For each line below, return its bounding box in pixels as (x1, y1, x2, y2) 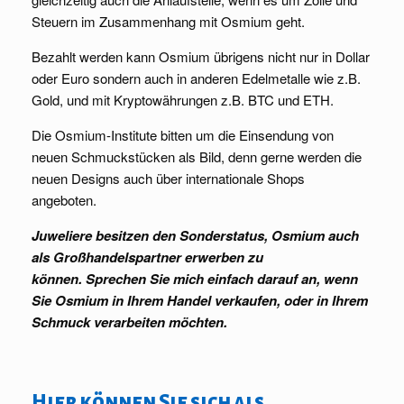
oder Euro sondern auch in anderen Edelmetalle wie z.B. (32, 69, 361, 88)
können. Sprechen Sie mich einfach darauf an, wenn (32, 269, 358, 289)
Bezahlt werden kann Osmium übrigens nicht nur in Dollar (32, 47, 370, 67)
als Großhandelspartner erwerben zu (32, 247, 263, 268)
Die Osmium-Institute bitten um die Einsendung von (32, 125, 334, 145)
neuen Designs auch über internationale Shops (32, 169, 305, 188)
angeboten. (32, 190, 96, 210)
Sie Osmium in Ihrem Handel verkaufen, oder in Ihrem (32, 290, 368, 311)
